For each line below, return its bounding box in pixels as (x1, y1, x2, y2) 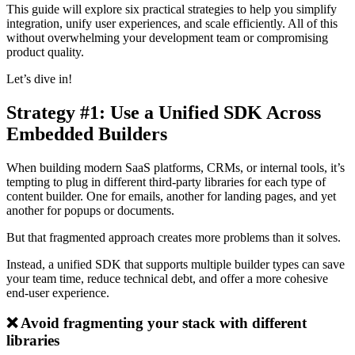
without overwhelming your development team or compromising (6, 30, 328, 44)
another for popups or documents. (6, 203, 177, 217)
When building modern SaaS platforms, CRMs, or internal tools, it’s (6, 160, 345, 174)
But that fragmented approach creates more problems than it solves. (6, 230, 341, 244)
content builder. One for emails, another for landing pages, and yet (6, 189, 336, 203)
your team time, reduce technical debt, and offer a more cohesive (6, 271, 328, 285)
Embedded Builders (6, 123, 167, 144)
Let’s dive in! (6, 71, 72, 86)
